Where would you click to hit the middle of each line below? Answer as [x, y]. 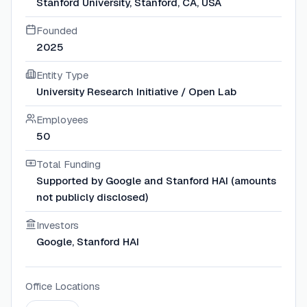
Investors [58, 225]
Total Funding [69, 164]
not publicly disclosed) [92, 197]
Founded [57, 31]
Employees [62, 120]
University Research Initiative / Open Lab [136, 92]
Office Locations [63, 286]
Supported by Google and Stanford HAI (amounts [156, 181]
